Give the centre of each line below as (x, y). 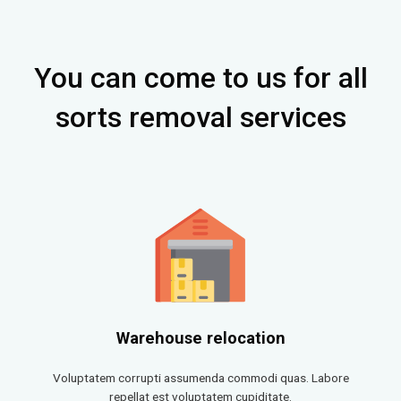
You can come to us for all (200, 78)
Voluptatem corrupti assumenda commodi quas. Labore (200, 377)
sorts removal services (200, 118)
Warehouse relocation (200, 337)
